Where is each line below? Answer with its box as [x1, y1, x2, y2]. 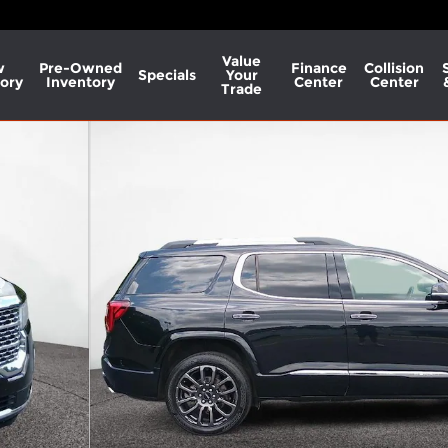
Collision [364, 59, 425, 77]
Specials [137, 66, 196, 84]
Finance [290, 59, 347, 77]
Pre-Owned [38, 59, 122, 77]
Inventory [45, 73, 115, 91]
